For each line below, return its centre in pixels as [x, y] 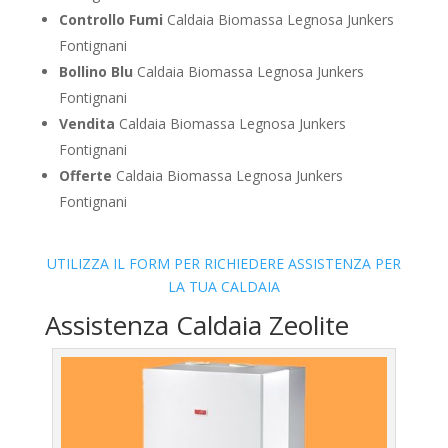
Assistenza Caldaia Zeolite [196, 324]
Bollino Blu [95, 71]
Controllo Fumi [110, 19]
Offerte [85, 175]
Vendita [86, 123]
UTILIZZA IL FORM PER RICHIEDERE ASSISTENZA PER [223, 263]
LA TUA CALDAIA [223, 286]
